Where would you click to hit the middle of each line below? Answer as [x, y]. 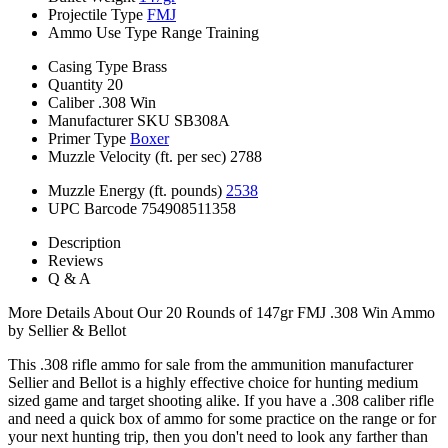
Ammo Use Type [102, 32]
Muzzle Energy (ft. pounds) [135, 190]
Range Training [210, 32]
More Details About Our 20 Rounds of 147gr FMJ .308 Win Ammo [221, 312]
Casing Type [88, 66]
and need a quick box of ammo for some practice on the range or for [222, 418]
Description [84, 242]
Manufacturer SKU [109, 120]
